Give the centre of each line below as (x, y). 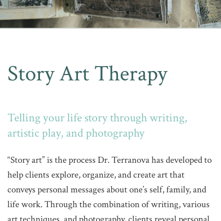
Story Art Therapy (87, 74)
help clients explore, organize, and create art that (96, 175)
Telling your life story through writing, (97, 117)
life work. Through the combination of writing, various (109, 204)
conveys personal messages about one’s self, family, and (107, 189)
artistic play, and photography (76, 133)
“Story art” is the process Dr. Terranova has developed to (110, 160)
